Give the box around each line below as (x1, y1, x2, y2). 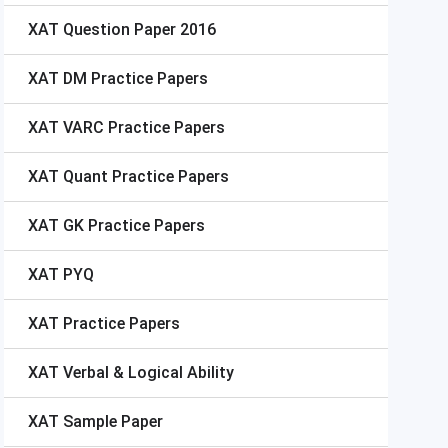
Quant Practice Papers (63, 167, 229, 186)
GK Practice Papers (63, 216, 205, 235)
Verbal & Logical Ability (63, 363, 234, 382)
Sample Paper (63, 412, 163, 431)
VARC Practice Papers (63, 118, 225, 137)
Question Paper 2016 (63, 20, 216, 39)
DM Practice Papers (63, 69, 208, 88)
